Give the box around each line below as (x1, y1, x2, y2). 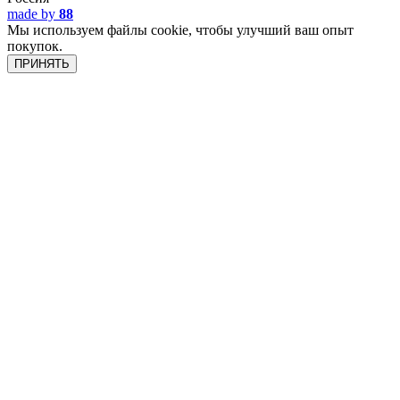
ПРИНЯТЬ (14, 56, 70, 71)
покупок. (7, 37, 62, 54)
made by (7, 5, 59, 21)
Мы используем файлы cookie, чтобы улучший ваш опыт (7, 21, 354, 37)
